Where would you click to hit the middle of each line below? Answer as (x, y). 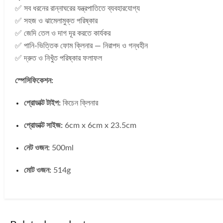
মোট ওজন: (37, 170)
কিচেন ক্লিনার (79, 103)
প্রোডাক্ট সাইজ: (43, 126)
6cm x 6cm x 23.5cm (99, 126)
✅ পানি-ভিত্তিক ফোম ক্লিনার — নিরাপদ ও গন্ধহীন (81, 46)
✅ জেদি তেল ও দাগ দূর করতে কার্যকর (63, 34)
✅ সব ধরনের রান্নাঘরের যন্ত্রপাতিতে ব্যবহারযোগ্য (77, 9)
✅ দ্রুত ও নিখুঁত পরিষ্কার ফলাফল (58, 58)
